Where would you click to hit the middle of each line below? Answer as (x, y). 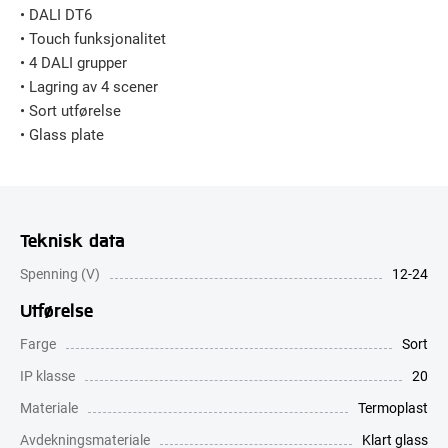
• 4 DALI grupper (73, 61)
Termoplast (393, 407)
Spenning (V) (60, 273)
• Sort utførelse (70, 109)
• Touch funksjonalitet (93, 37)
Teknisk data (72, 238)
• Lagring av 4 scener (89, 85)
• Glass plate (62, 133)
